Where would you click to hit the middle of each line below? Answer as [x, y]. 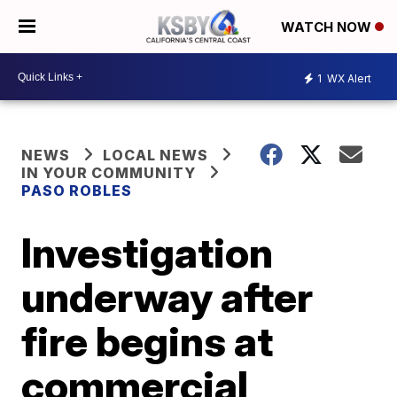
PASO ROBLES [77, 191]
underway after [167, 297]
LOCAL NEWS [156, 155]
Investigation [148, 253]
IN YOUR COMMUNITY [109, 173]
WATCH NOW [328, 27]
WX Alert [348, 78]
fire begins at [148, 341]
